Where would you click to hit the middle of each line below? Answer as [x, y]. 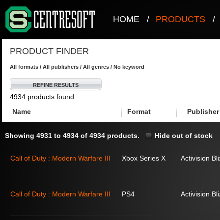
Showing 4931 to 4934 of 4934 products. [72, 136]
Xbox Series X [144, 158]
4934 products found [42, 97]
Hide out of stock [184, 136]
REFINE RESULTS [56, 85]
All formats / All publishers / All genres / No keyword [77, 67]
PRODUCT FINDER [49, 51]
